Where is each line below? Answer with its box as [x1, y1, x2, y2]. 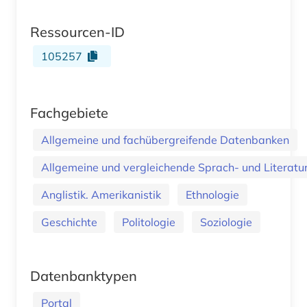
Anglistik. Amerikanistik [41, 187, 161, 201]
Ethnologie [186, 187, 239, 201]
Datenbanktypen [30, 267, 137, 284]
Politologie [122, 214, 175, 229]
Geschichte [41, 214, 97, 229]
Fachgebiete [30, 103, 108, 121]
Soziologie [200, 214, 252, 229]
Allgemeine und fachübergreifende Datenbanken [41, 132, 289, 147]
